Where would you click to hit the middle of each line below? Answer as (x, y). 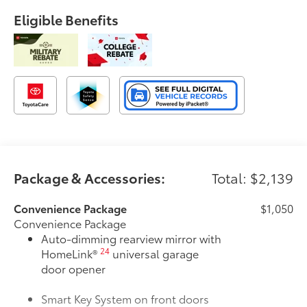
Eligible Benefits (66, 19)
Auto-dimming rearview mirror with (132, 238)
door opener (74, 268)
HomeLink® (71, 253)
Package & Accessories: (90, 177)
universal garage (155, 253)
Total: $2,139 (252, 177)
